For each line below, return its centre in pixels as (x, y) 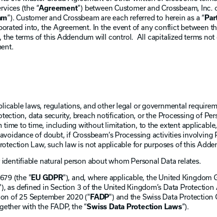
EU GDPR (47, 178)
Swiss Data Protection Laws (134, 207)
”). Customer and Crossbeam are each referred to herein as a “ (106, 17)
